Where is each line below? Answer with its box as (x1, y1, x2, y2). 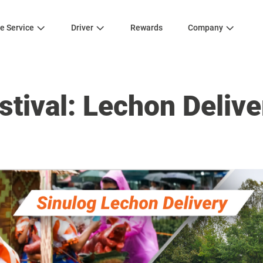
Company (188, 23, 223, 32)
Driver (71, 23, 93, 32)
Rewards (130, 23, 163, 32)
